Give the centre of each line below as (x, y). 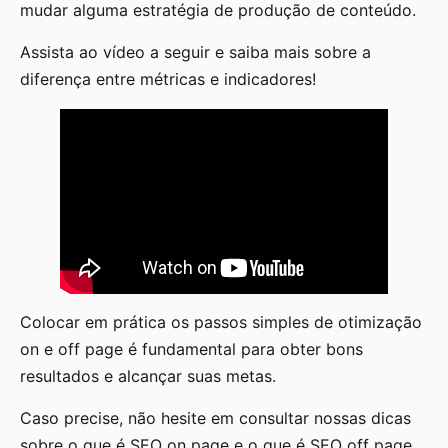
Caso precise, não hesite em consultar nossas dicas (215, 417)
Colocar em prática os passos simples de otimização (221, 322)
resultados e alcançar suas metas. (150, 376)
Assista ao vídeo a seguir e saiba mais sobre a (195, 51)
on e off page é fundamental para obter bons (191, 349)
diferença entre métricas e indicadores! (168, 78)
